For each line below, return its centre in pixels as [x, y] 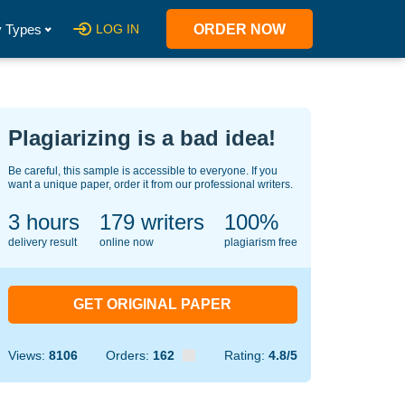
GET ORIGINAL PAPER [152, 304]
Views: [28, 355]
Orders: [129, 355]
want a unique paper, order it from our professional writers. [150, 184]
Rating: [246, 355]
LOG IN [118, 29]
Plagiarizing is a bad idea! [141, 138]
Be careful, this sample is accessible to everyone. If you [142, 171]
